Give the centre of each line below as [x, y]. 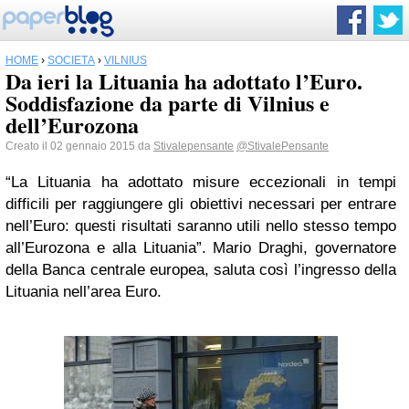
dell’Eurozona [72, 125]
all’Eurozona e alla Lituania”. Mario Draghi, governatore [201, 248]
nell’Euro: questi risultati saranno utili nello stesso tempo [201, 226]
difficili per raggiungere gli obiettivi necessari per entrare [201, 204]
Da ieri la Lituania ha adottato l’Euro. [184, 81]
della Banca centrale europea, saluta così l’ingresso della [201, 270]
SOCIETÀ [71, 60]
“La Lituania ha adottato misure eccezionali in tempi [201, 182]
